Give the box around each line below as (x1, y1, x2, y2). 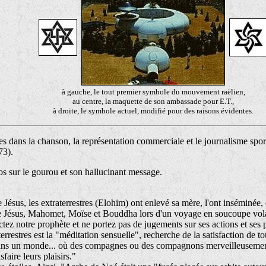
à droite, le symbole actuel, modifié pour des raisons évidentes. (53, 106, 254, 115)
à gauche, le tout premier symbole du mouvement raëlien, (61, 87, 245, 96)
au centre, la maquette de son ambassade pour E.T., (72, 97, 234, 106)
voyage (174, 208, 201, 218)
